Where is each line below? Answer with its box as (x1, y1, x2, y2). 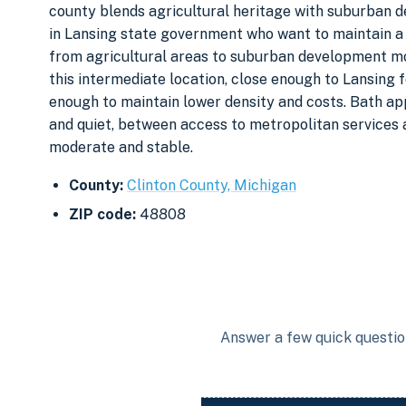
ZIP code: (69, 205, 137, 223)
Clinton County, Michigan (127, 177, 297, 195)
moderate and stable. (48, 138, 193, 156)
